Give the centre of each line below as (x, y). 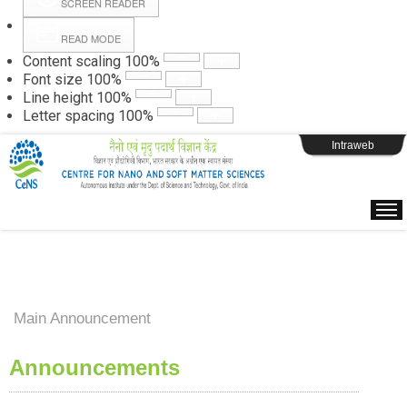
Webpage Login (203, 105)
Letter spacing (69, 116)
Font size (53, 79)
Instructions (203, 42)
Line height (58, 98)
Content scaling (72, 61)
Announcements (94, 367)
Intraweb (352, 145)
